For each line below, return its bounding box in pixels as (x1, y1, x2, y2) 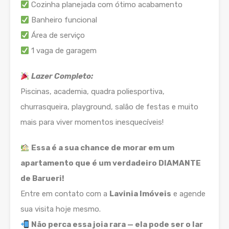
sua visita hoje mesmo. (20, 204, 101, 214)
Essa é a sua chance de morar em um (31, 143, 175, 153)
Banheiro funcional (29, 15, 98, 25)
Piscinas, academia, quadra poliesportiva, (20, 87, 165, 97)
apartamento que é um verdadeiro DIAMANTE (20, 158, 201, 168)
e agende (171, 189, 205, 199)
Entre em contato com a (20, 189, 109, 199)
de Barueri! (20, 174, 64, 184)
